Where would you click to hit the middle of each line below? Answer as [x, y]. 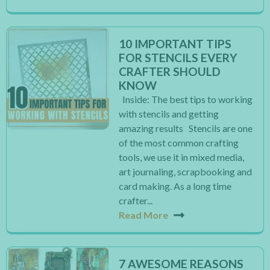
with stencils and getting [169, 114]
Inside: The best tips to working [186, 99]
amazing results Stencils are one [186, 128]
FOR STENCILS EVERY [178, 58]
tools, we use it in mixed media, [182, 157]
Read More [144, 215]
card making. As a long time [175, 186]
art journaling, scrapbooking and [186, 171]
